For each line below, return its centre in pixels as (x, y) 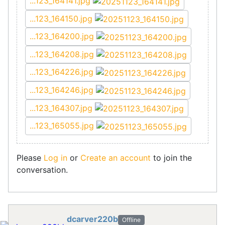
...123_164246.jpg (63, 90)
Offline (131, 220)
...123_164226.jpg (63, 72)
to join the (171, 158)
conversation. (42, 170)
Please (30, 158)
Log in (55, 158)
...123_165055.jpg (63, 126)
